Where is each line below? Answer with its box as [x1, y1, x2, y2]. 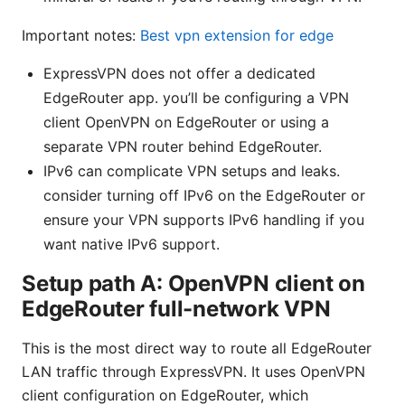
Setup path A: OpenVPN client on [22, 270, 365, 297]
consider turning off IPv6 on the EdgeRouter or [43, 186, 365, 205]
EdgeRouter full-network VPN [22, 296, 331, 323]
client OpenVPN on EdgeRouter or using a [43, 113, 329, 132]
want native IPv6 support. [43, 235, 220, 254]
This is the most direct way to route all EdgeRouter [22, 339, 372, 358]
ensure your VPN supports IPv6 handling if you [43, 211, 364, 230]
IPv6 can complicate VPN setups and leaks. [43, 162, 340, 181]
